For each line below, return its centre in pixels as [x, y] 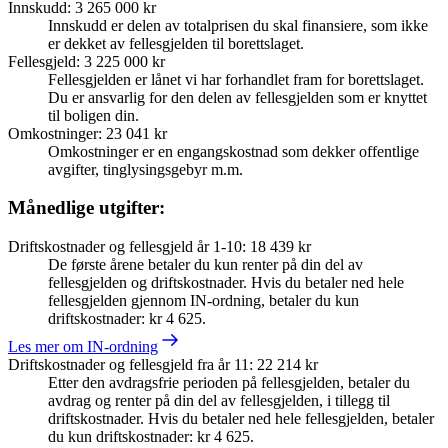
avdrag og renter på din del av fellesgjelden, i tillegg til [219, 401]
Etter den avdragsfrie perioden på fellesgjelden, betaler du [229, 383]
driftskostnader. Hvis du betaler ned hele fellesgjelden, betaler [241, 419]
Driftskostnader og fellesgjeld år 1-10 [125, 247]
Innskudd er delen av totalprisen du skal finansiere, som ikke [238, 25]
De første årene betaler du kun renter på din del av [205, 265]
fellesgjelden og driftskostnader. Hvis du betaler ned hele [226, 283]
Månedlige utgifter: [86, 208]
